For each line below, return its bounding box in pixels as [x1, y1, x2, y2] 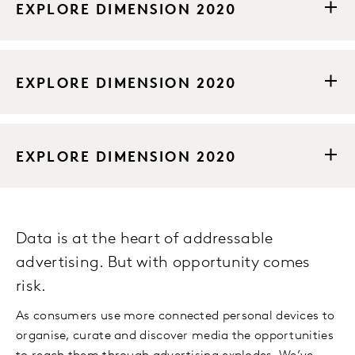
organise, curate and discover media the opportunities [16, 330, 334, 342]
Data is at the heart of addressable [16, 231, 273, 247]
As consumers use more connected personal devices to [16, 310, 335, 323]
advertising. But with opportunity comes [16, 255, 311, 271]
